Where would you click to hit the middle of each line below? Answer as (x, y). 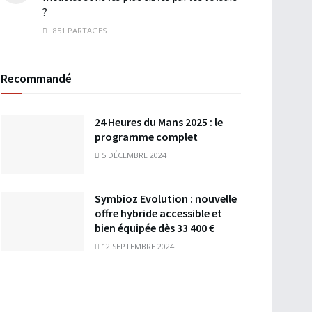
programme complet (146, 136)
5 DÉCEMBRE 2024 (133, 155)
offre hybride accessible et (158, 213)
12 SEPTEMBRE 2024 (137, 247)
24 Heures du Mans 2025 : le (159, 122)
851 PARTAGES (79, 30)
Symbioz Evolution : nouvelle (166, 199)
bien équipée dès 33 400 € (155, 228)
